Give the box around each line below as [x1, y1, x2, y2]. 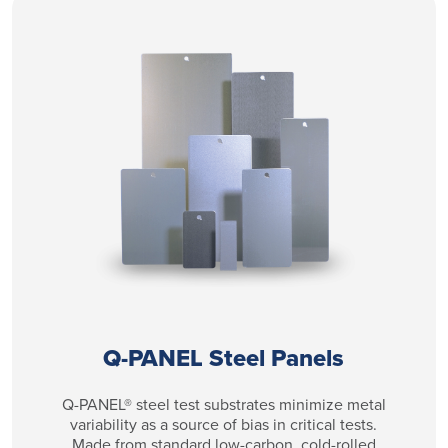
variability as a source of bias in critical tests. [70, 412, 378, 436]
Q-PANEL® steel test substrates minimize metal [61, 392, 386, 416]
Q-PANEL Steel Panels [103, 339, 345, 376]
